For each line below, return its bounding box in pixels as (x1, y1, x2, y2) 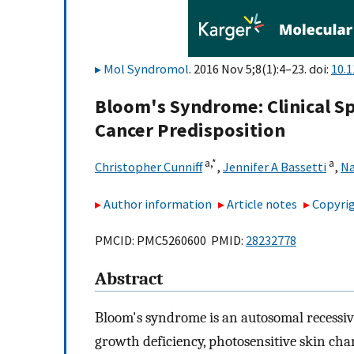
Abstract (95, 269, 163, 290)
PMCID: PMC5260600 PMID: (95, 232, 246, 249)
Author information (104, 195, 212, 212)
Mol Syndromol (104, 61, 189, 77)
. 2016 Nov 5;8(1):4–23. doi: (189, 61, 331, 77)
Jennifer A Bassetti (223, 159, 326, 175)
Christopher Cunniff (95, 159, 202, 175)
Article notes (227, 195, 298, 212)
